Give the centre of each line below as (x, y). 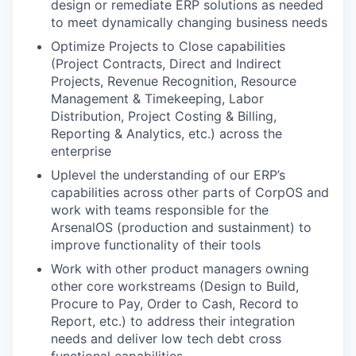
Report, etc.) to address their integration (173, 321)
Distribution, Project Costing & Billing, (164, 116)
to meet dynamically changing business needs (189, 22)
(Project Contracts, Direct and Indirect (166, 64)
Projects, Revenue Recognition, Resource (174, 81)
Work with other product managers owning (180, 269)
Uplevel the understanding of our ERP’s (168, 175)
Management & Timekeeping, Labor (157, 99)
